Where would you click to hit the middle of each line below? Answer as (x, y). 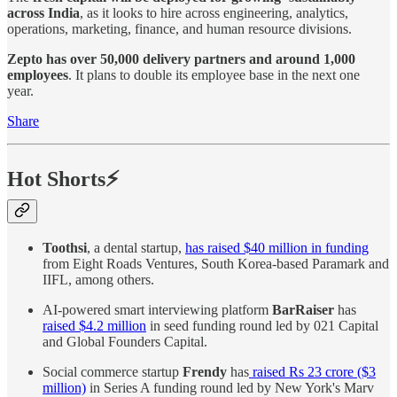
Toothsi (65, 248)
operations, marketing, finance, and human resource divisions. (179, 28)
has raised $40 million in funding (277, 248)
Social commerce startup (113, 372)
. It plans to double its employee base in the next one (214, 74)
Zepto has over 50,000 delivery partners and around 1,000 (181, 58)
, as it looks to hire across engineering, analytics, (214, 12)
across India (43, 12)
